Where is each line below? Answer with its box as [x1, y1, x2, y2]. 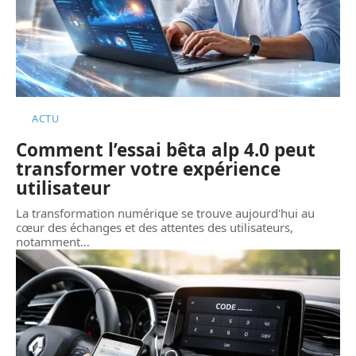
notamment [16, 234, 80, 250]
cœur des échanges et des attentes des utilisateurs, [16, 219, 293, 236]
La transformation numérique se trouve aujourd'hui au [16, 205, 315, 222]
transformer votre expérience [16, 157, 281, 182]
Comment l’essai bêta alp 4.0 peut [16, 137, 315, 163]
